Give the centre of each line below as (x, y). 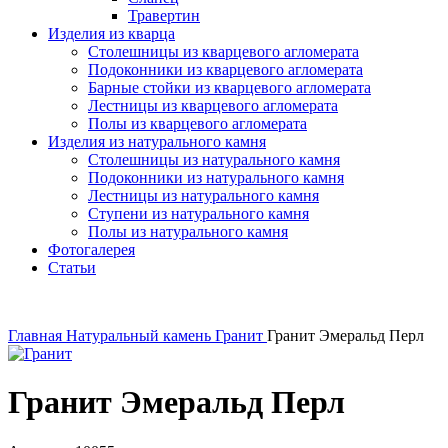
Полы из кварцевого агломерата (197, 123)
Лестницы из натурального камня (203, 195)
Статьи (72, 267)
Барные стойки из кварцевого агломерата (229, 87)
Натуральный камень (140, 335)
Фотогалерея (91, 249)
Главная (37, 335)
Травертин (164, 15)
